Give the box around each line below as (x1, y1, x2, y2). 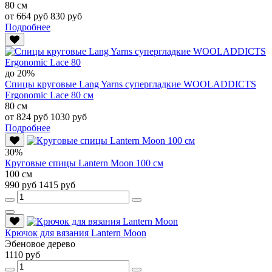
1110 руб (5, 249, 40, 260)
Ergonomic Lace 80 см (5, 89, 93, 100)
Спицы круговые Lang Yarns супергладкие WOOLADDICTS (5, 78, 256, 89)
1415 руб (39, 179, 75, 190)
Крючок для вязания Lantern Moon (5, 227, 146, 238)
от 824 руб (5, 111, 50, 122)
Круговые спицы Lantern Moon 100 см (5, 157, 163, 168)
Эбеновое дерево (5, 238, 75, 249)
